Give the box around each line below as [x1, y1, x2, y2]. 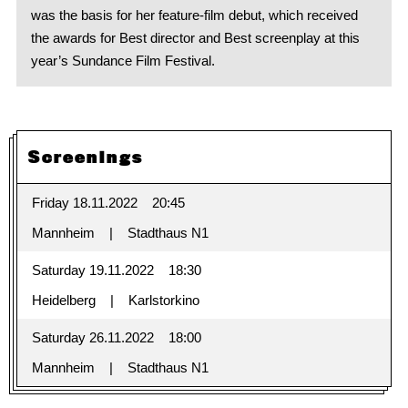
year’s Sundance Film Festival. [30, 53, 215, 69]
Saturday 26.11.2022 [31, 330, 154, 346]
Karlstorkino [127, 292, 199, 309]
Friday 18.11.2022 [31, 195, 138, 211]
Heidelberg [31, 292, 96, 309]
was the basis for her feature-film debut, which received [30, 7, 358, 24]
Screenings [27, 147, 144, 168]
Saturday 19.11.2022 [31, 262, 154, 279]
